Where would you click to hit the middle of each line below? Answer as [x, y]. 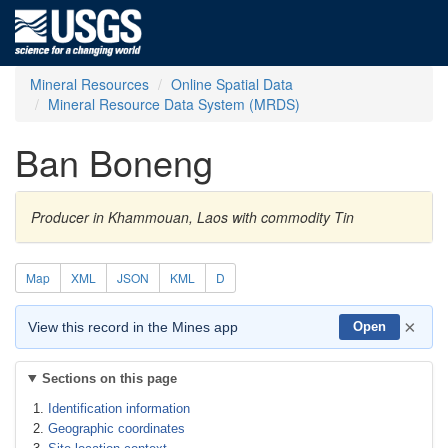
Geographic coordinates [116, 428]
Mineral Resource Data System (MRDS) [174, 104]
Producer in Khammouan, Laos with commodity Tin [192, 217]
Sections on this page [109, 378]
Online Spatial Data [232, 84]
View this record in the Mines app [133, 327]
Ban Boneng [114, 161]
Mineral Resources [89, 84]
